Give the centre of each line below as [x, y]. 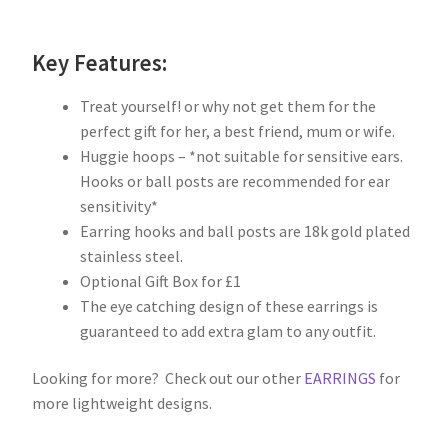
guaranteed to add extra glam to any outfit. [228, 330]
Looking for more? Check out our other [168, 378]
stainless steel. [131, 255]
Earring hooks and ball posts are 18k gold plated [245, 230]
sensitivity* [119, 205]
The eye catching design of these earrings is [229, 305]
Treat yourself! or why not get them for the [228, 105]
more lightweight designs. [122, 403]
